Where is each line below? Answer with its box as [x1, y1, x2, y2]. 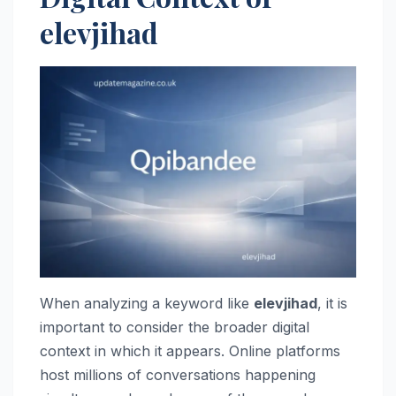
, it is [317, 293, 347, 312]
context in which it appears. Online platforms [40, 341, 340, 360]
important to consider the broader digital [40, 317, 309, 336]
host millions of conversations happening [40, 365, 316, 384]
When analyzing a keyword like [40, 293, 254, 312]
